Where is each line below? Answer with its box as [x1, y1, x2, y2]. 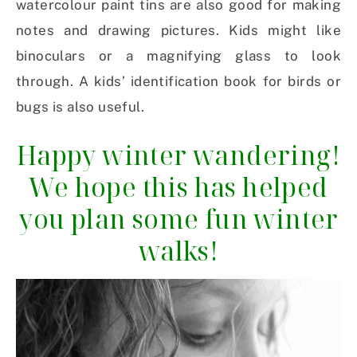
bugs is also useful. [16, 99, 144, 116]
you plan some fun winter [18, 202, 339, 237]
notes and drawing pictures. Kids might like [16, 22, 341, 39]
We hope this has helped [29, 170, 328, 205]
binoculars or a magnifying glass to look [16, 48, 341, 65]
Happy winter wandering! [16, 138, 341, 173]
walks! [138, 233, 219, 269]
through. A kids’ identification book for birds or [16, 73, 341, 90]
